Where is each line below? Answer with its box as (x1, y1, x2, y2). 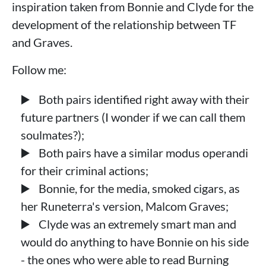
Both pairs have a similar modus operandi (36, 145, 248, 160)
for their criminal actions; (21, 163, 148, 178)
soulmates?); (21, 127, 84, 142)
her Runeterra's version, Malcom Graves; (21, 198, 229, 213)
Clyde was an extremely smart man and (36, 216, 236, 231)
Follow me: (12, 62, 66, 77)
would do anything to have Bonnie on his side (21, 234, 249, 249)
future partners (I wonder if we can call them (21, 109, 245, 124)
